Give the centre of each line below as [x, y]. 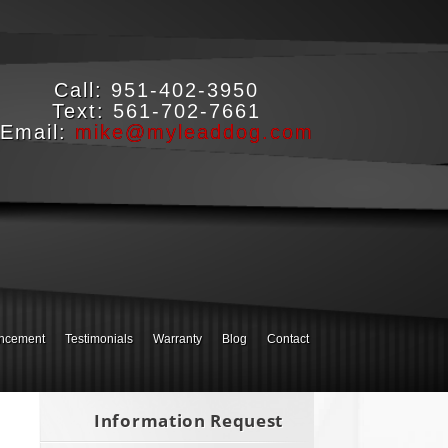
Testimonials [98, 339]
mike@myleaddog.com [194, 132]
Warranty [177, 339]
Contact [287, 339]
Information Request [189, 420]
